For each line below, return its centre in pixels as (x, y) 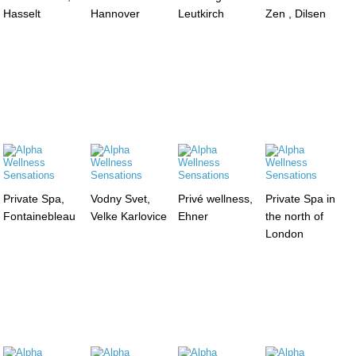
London (284, 233)
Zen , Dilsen (295, 13)
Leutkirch (201, 13)
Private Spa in (300, 198)
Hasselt (22, 13)
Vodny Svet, (121, 198)
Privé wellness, (215, 198)
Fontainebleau (40, 216)
